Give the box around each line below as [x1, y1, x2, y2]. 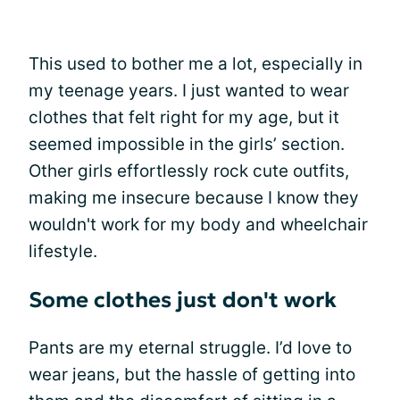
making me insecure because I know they [29, 187, 359, 208]
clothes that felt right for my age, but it [29, 107, 339, 128]
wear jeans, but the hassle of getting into [29, 364, 355, 385]
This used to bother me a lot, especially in [29, 54, 362, 74]
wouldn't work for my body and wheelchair [29, 214, 368, 235]
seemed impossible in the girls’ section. [29, 134, 345, 154]
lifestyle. [29, 241, 97, 262]
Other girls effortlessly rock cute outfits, [29, 161, 349, 181]
